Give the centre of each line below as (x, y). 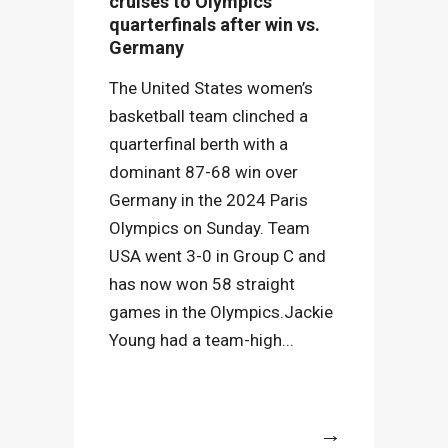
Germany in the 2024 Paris (208, 200)
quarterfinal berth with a (198, 144)
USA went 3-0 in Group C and (217, 256)
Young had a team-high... (201, 340)
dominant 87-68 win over (203, 172)
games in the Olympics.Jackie (221, 312)
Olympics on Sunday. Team (209, 228)
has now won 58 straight (202, 284)
